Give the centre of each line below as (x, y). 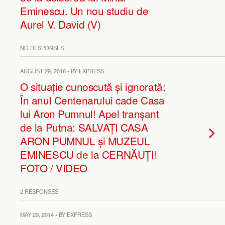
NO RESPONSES (42, 48)
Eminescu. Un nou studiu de (84, 11)
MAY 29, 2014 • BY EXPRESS (56, 214)
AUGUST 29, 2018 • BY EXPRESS (62, 71)
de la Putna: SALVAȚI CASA (84, 127)
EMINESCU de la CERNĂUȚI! (89, 154)
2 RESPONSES (39, 191)
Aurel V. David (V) (61, 24)
